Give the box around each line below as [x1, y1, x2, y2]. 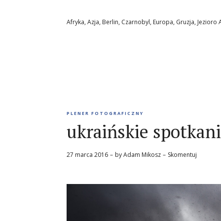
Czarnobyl [121, 18, 150, 27]
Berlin [102, 18, 118, 27]
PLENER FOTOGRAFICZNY [67, 110, 144, 117]
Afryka [67, 18, 84, 27]
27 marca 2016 [67, 150, 108, 159]
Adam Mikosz [123, 150, 161, 159]
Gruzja [176, 18, 194, 27]
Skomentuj [168, 150, 197, 159]
